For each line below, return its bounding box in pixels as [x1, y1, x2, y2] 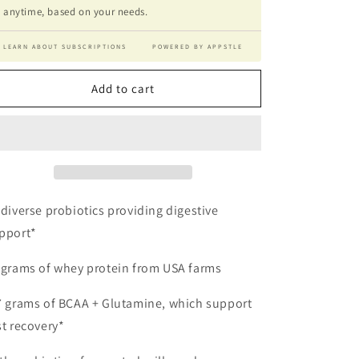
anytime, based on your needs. [3, 5, 148, 18]
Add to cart [91, 80, 155, 96]
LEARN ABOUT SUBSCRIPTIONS [3, 42, 127, 50]
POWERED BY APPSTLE [152, 42, 243, 50]
